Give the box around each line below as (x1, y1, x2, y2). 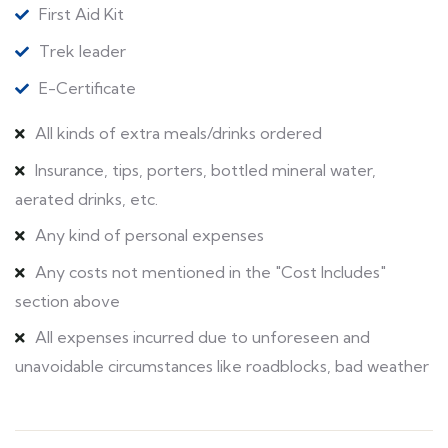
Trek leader (39, 40, 126, 61)
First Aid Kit (39, 3, 124, 24)
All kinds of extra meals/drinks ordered (35, 122, 322, 143)
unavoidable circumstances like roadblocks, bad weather (15, 355, 429, 376)
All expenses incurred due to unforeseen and (35, 326, 370, 347)
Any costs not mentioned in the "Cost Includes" (35, 261, 386, 282)
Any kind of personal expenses (35, 224, 264, 245)
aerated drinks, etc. (15, 188, 158, 209)
